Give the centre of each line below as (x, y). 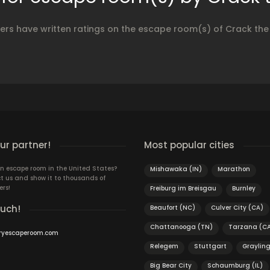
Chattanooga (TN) (181, 227)
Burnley (244, 188)
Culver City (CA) (237, 208)
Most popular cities (189, 145)
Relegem (164, 246)
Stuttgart (210, 246)
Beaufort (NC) (173, 208)
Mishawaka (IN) (176, 169)
